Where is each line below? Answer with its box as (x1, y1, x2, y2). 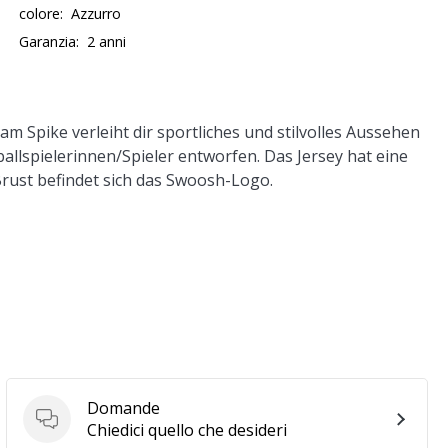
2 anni (87, 32, 127, 51)
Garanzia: (19, 32, 80, 51)
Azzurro (71, 4, 122, 23)
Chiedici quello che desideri (87, 419, 287, 441)
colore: (19, 4, 64, 23)
